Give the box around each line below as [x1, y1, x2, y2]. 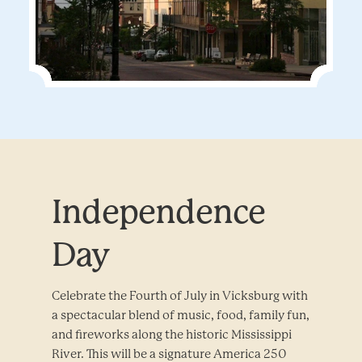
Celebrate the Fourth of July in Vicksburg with [52, 288, 308, 303]
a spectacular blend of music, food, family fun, [52, 307, 309, 322]
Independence [52, 192, 266, 231]
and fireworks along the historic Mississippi [52, 326, 292, 342]
